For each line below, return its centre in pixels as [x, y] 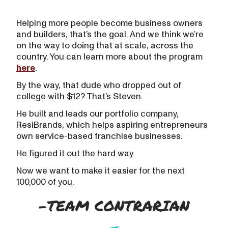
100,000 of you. [45, 182]
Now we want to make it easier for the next [101, 171]
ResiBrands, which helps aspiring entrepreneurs [112, 125]
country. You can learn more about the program [109, 57]
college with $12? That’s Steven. [80, 96]
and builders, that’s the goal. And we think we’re [110, 34]
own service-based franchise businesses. [99, 136]
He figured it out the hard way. [76, 153]
